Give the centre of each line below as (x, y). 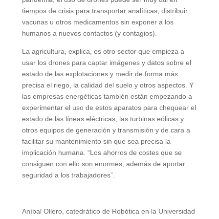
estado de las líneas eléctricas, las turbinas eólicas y (103, 119)
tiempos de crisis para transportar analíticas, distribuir (105, 11)
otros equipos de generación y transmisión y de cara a (106, 130)
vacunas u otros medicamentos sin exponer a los (98, 22)
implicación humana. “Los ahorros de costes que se (102, 152)
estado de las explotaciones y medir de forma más (100, 74)
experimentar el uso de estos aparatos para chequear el (109, 107)
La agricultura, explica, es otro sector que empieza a (103, 51)
